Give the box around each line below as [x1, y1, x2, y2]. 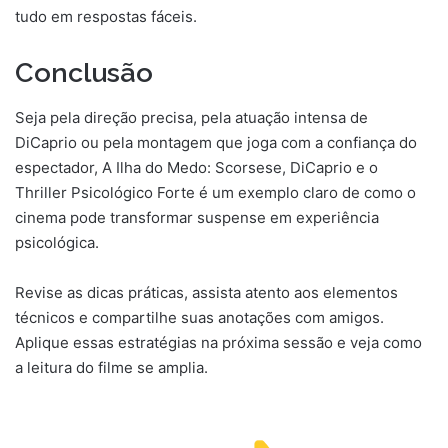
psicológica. [15, 232, 99, 252]
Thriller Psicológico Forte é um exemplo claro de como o [15, 182, 416, 202]
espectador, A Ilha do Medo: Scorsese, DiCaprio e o [15, 157, 378, 177]
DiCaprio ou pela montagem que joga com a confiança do [15, 132, 417, 152]
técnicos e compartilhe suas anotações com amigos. [15, 307, 384, 327]
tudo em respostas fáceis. [15, 7, 197, 27]
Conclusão [15, 57, 153, 89]
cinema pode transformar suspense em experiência [15, 207, 379, 227]
